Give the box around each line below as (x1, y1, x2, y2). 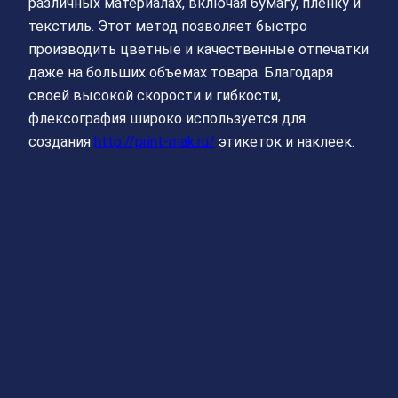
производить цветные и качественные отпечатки (28, 40, 369, 58)
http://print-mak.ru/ (94, 132, 215, 150)
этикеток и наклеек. (215, 132, 354, 150)
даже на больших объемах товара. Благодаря (28, 63, 333, 81)
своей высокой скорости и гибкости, (28, 86, 281, 104)
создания (28, 132, 94, 150)
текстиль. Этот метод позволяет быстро (28, 17, 307, 35)
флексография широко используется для (28, 109, 306, 127)
